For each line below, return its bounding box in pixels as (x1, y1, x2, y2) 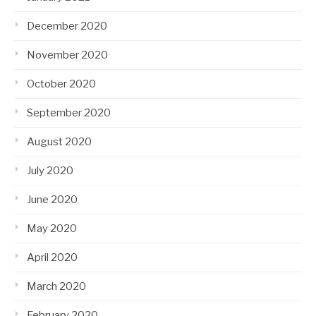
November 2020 (27, 49, 108, 62)
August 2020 (27, 135, 92, 149)
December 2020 (27, 20, 107, 33)
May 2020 (27, 222, 77, 236)
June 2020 (27, 193, 78, 207)
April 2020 (27, 251, 78, 265)
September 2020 (27, 107, 111, 120)
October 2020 (27, 78, 96, 91)
